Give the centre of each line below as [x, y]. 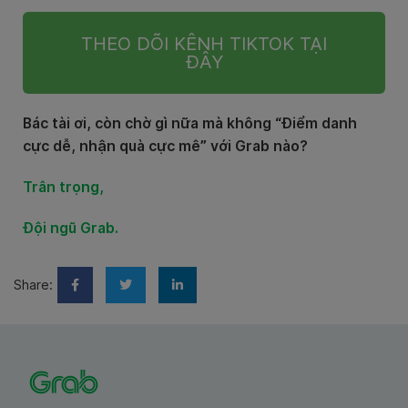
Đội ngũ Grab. [71, 228]
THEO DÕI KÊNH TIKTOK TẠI [204, 43]
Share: [33, 284]
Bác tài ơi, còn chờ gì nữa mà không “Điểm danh [190, 123]
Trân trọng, [63, 187]
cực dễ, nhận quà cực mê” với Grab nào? [167, 146]
